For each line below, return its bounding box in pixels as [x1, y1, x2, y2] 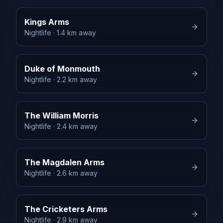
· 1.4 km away [51, 28, 96, 37]
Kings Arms [24, 16, 69, 27]
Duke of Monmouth [24, 63, 100, 74]
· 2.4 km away [51, 121, 98, 130]
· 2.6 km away [51, 168, 98, 177]
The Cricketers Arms [24, 204, 108, 214]
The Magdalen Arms [24, 157, 105, 167]
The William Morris [24, 110, 99, 120]
